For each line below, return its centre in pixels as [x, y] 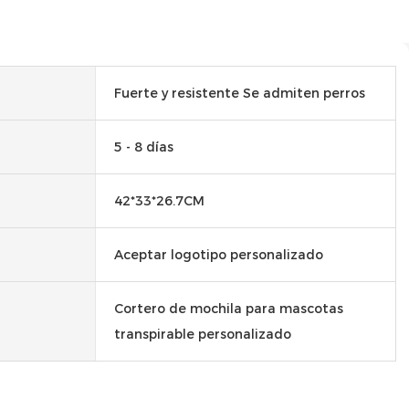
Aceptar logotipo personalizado [219, 254]
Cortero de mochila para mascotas [229, 308]
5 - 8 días [144, 147]
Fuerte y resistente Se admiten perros [240, 93]
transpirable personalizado [203, 334]
